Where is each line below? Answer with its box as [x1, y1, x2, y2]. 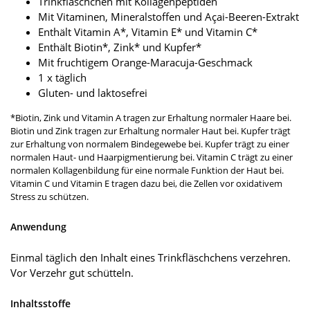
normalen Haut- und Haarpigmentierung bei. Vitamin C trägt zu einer [10, 151, 293, 164]
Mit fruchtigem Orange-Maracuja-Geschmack [38, 55, 253, 70]
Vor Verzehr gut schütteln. [10, 266, 134, 280]
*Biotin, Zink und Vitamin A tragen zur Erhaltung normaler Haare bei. [10, 111, 291, 125]
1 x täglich [38, 71, 86, 85]
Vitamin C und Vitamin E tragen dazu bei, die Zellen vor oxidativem [10, 177, 282, 190]
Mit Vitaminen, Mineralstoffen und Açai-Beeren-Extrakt [38, 10, 299, 24]
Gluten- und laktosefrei [38, 86, 147, 100]
